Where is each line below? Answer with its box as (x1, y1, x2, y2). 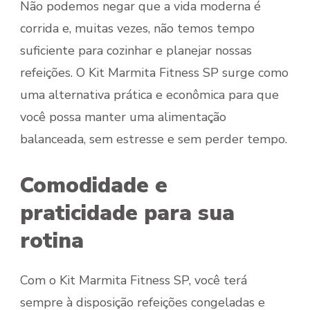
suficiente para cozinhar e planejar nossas (20, 42, 252, 59)
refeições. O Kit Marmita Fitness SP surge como (20, 64, 289, 81)
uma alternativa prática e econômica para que (20, 86, 279, 103)
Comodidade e (20, 170, 167, 200)
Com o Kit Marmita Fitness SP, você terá (20, 271, 247, 289)
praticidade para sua (20, 198, 235, 228)
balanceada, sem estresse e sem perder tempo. (20, 130, 287, 147)
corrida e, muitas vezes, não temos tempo (20, 19, 255, 37)
